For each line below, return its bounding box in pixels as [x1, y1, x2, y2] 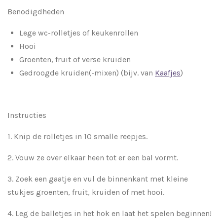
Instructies [7, 110, 46, 120]
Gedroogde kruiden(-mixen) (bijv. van [19, 68, 155, 78]
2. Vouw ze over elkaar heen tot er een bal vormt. [7, 153, 180, 163]
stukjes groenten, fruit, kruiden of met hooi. [7, 187, 166, 197]
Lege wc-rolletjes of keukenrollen [19, 28, 138, 38]
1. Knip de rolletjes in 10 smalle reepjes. [7, 132, 147, 142]
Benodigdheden [7, 7, 64, 17]
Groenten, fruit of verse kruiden [19, 55, 131, 65]
